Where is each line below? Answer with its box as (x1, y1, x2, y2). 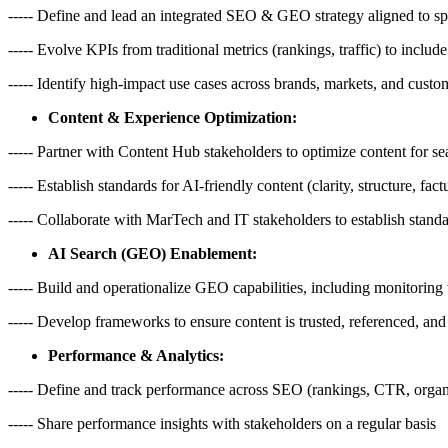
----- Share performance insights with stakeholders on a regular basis (8, 414, 436, 432)
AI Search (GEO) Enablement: (48, 244, 257, 262)
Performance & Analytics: (48, 346, 224, 364)
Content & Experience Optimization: (48, 108, 297, 126)
